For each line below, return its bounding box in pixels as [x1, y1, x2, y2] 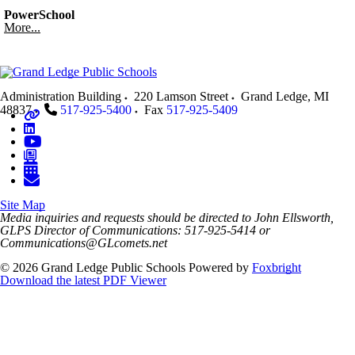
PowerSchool [4, 8, 74, 21]
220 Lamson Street [134, 90, 228, 103]
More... [4, 21, 40, 34]
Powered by [189, 261, 252, 274]
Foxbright [252, 261, 301, 274]
